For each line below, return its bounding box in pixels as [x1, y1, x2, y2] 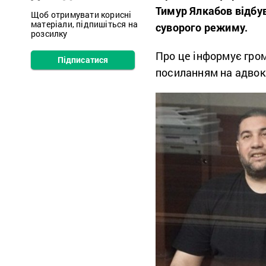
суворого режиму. [156, 20, 251, 34]
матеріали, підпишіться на [31, 18, 138, 30]
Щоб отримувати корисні [31, 9, 132, 20]
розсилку [31, 28, 68, 39]
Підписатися [57, 54, 109, 65]
